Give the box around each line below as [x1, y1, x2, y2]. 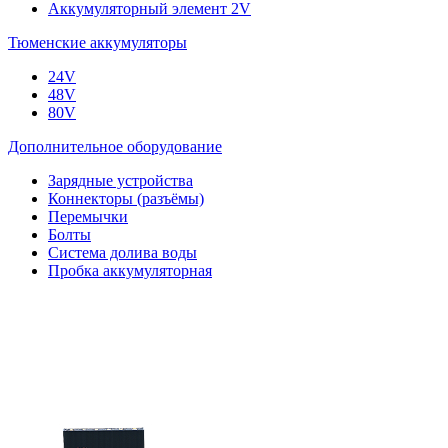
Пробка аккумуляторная [48, 262, 212, 279]
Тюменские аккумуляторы [8, 34, 187, 51]
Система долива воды [48, 244, 197, 261]
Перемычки [48, 208, 128, 225]
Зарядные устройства [48, 172, 193, 189]
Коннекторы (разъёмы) [48, 190, 204, 207]
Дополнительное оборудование [8, 138, 222, 155]
